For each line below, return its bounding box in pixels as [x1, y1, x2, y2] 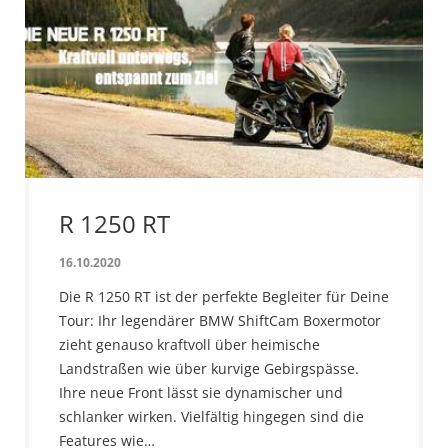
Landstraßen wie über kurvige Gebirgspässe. [59, 358, 359, 378]
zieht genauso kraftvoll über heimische [59, 334, 320, 354]
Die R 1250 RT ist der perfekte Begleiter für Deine [59, 286, 389, 306]
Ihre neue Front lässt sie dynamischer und [59, 382, 343, 402]
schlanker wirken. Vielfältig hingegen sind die [59, 406, 364, 426]
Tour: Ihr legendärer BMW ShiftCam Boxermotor [59, 310, 381, 330]
